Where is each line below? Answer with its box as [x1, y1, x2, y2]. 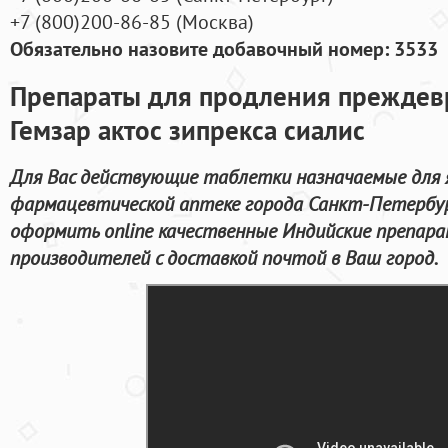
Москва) [182, 8, 254, 36]
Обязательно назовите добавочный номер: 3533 [10, 35, 438, 63]
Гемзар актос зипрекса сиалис [10, 112, 365, 147]
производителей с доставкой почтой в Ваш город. [10, 243, 438, 271]
